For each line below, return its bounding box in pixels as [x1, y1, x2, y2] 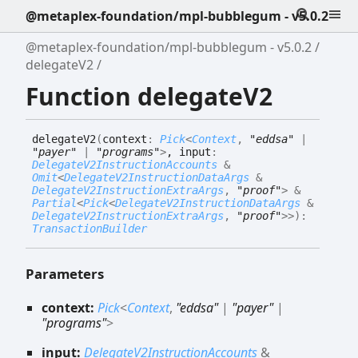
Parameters [26, 264, 104, 283]
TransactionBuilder [32, 222, 147, 236]
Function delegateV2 [26, 79, 272, 113]
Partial [32, 197, 77, 210]
